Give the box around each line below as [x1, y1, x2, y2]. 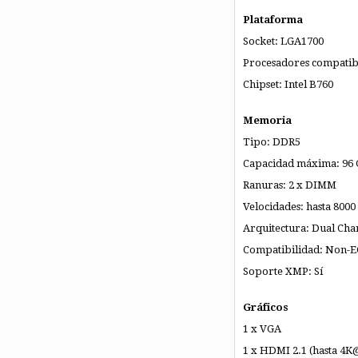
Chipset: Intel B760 [242, 78, 333, 91]
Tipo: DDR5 [242, 136, 300, 149]
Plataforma [242, 14, 303, 26]
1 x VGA [242, 323, 281, 336]
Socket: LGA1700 [242, 35, 324, 48]
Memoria [242, 114, 292, 127]
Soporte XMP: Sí [242, 265, 323, 278]
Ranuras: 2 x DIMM [242, 179, 336, 192]
